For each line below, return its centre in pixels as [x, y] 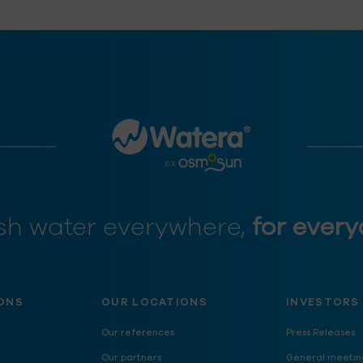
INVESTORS [323, 302]
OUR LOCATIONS [154, 302]
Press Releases [320, 333]
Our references [138, 333]
